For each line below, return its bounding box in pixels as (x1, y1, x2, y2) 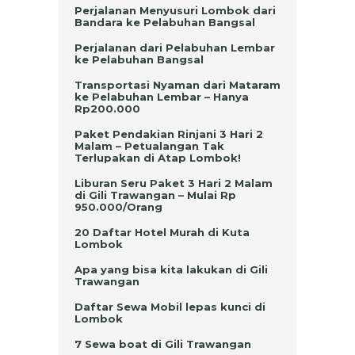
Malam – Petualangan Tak (74, 139, 224, 152)
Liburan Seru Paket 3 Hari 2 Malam (74, 177, 273, 189)
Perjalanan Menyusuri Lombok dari (74, 4, 276, 17)
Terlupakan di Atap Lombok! (74, 151, 241, 164)
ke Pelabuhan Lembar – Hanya (74, 90, 249, 103)
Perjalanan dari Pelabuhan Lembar (74, 41, 275, 54)
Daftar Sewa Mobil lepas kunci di (74, 300, 265, 313)
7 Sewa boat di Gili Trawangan (74, 338, 251, 350)
